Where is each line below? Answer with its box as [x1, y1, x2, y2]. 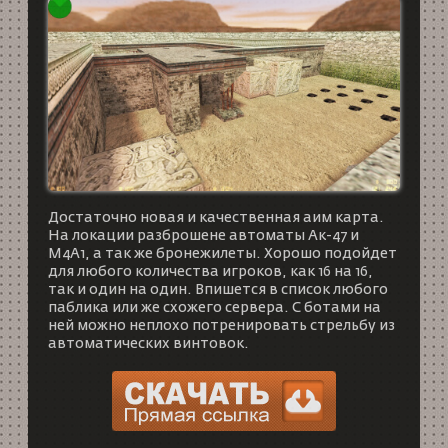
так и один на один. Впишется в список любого [47, 283, 388, 298]
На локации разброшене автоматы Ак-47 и [47, 229, 359, 244]
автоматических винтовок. [47, 337, 249, 352]
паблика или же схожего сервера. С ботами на [47, 301, 381, 316]
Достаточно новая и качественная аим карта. [47, 211, 384, 226]
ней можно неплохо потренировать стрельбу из [47, 319, 395, 334]
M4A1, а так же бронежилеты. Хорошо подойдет [47, 247, 397, 262]
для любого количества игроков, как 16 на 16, [47, 265, 373, 280]
